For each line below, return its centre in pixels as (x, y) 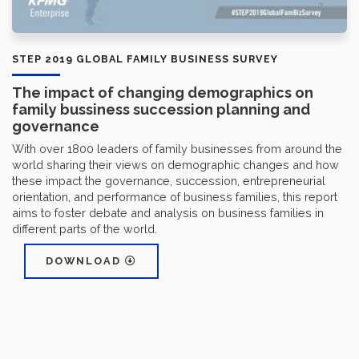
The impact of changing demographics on (163, 92)
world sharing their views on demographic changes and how (175, 164)
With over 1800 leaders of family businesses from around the (177, 148)
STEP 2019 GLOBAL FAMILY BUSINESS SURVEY (145, 58)
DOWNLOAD (85, 260)
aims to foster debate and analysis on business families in (168, 212)
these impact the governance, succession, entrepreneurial (169, 180)
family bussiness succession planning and (161, 109)
